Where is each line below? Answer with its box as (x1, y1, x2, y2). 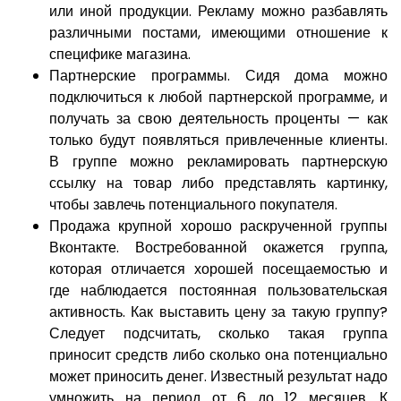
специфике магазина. (49, 44, 191, 65)
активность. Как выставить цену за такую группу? (49, 302, 388, 323)
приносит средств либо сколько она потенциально (49, 345, 388, 366)
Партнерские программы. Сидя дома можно (49, 65, 388, 87)
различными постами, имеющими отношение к (49, 22, 388, 44)
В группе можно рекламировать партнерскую (49, 151, 388, 173)
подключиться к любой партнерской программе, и (49, 87, 388, 108)
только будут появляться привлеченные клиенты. (49, 130, 388, 151)
